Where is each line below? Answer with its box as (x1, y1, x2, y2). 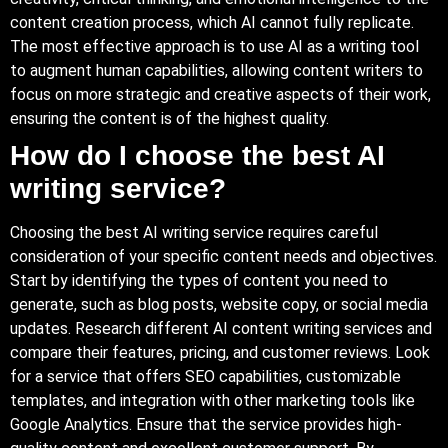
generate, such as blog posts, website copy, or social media (10, 294, 428, 314)
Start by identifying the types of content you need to (10, 270, 388, 290)
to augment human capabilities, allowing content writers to (10, 60, 423, 80)
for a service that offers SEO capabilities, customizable (10, 366, 401, 386)
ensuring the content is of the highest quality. (10, 108, 329, 128)
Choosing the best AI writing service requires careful (10, 222, 378, 242)
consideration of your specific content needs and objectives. (10, 246, 437, 266)
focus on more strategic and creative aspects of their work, (10, 84, 431, 104)
